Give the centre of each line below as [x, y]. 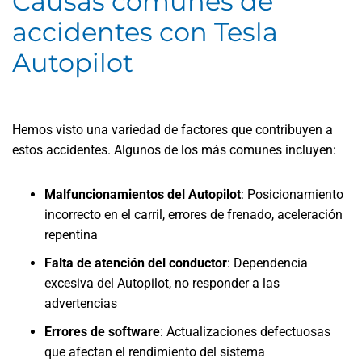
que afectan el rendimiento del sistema [155, 352]
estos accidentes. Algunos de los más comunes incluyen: [174, 150]
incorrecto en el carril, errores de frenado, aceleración [194, 215]
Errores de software [102, 332]
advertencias [81, 303]
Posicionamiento [294, 194]
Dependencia [269, 263]
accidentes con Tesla [145, 32]
